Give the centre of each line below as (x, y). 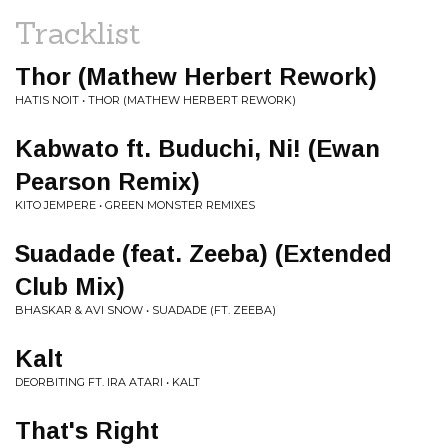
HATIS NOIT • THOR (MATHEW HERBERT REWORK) (155, 100)
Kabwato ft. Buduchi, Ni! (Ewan (197, 148)
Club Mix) (70, 286)
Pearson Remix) (107, 181)
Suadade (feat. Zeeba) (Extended (203, 253)
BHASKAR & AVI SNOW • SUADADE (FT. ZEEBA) (145, 310)
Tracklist (78, 33)
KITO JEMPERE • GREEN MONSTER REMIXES (135, 205)
